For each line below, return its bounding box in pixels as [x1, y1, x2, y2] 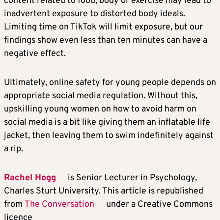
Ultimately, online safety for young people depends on [4, 77, 216, 89]
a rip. [4, 143, 23, 155]
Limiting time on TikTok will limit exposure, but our [4, 22, 203, 33]
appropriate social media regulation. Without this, [4, 90, 197, 102]
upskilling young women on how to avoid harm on [4, 104, 196, 115]
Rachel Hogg [4, 172, 56, 184]
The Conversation [25, 199, 94, 211]
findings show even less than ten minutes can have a [4, 35, 207, 47]
